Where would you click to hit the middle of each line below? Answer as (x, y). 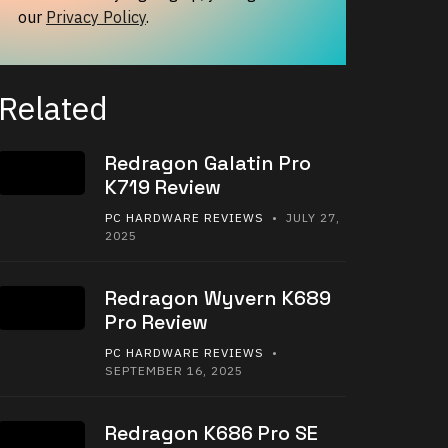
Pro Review (156, 322)
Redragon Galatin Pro (208, 163)
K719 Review (163, 187)
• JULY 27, (302, 218)
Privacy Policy (96, 17)
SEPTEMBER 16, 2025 (174, 371)
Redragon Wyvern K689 (218, 298)
